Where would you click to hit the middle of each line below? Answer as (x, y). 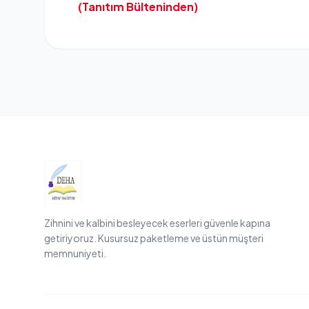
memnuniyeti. (75, 253)
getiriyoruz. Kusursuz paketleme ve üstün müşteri (154, 238)
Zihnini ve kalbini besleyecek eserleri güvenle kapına (157, 223)
